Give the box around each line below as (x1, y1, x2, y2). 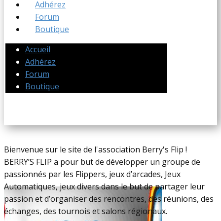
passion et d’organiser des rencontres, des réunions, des (4, 193, 214, 204)
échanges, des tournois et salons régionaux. (4, 205, 169, 217)
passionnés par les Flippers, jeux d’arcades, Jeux (4, 168, 181, 180)
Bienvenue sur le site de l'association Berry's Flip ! (4, 144, 189, 155)
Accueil (25, 43, 50, 55)
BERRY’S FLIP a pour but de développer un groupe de (4, 156, 200, 167)
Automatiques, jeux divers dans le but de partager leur (4, 181, 205, 192)
